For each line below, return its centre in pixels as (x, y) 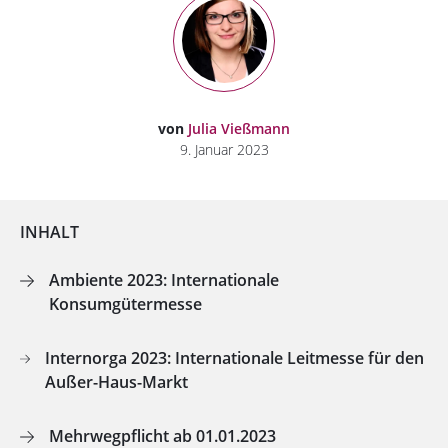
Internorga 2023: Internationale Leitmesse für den (235, 357)
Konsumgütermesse (125, 303)
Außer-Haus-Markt (117, 381)
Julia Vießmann (239, 128)
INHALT (49, 231)
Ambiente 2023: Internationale (163, 279)
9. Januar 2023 (224, 149)
